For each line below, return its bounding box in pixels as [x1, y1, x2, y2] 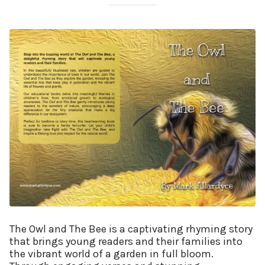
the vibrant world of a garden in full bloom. [9, 247, 214, 261]
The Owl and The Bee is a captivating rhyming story [9, 222, 253, 236]
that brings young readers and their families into [9, 235, 243, 248]
